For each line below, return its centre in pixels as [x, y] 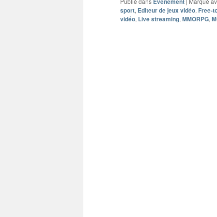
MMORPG [195, 19]
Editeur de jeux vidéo [166, 10]
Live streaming [159, 19]
